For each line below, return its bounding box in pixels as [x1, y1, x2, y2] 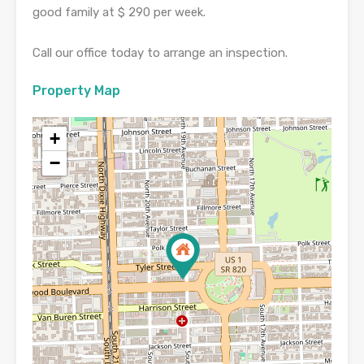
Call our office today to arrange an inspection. [32, 45, 288, 60]
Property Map [32, 83, 120, 98]
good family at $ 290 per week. [32, 5, 206, 19]
